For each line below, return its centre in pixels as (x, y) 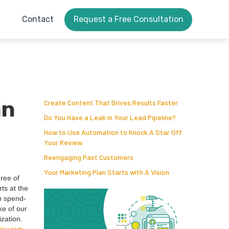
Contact (38, 19)
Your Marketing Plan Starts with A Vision (107, 172)
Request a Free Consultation (128, 19)
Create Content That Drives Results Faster (111, 102)
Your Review (63, 142)
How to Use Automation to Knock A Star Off (113, 132)
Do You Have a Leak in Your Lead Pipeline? (110, 117)
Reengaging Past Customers (89, 157)
